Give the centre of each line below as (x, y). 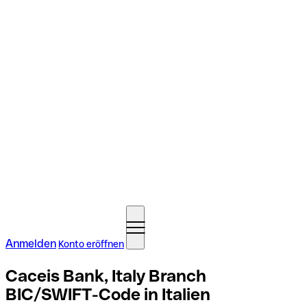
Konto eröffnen (91, 244)
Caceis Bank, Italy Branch (106, 275)
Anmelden (31, 244)
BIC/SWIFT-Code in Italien (108, 294)
